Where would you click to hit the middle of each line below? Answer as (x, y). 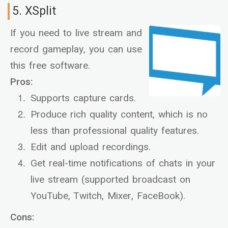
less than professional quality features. (115, 131)
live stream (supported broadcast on (110, 180)
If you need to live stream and (76, 33)
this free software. (50, 66)
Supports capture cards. (83, 98)
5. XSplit (34, 11)
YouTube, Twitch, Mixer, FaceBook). (108, 196)
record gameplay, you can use (76, 50)
